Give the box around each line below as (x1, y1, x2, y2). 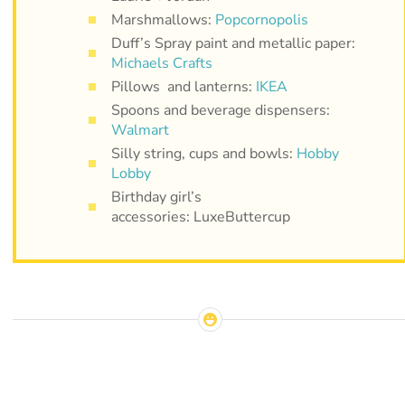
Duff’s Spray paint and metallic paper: (110, 33, 355, 53)
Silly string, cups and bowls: (110, 143, 297, 164)
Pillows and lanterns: (110, 76, 256, 97)
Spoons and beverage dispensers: (110, 99, 330, 120)
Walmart (110, 119, 169, 140)
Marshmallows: (110, 9, 215, 30)
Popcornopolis (214, 9, 308, 30)
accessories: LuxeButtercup (110, 206, 290, 227)
